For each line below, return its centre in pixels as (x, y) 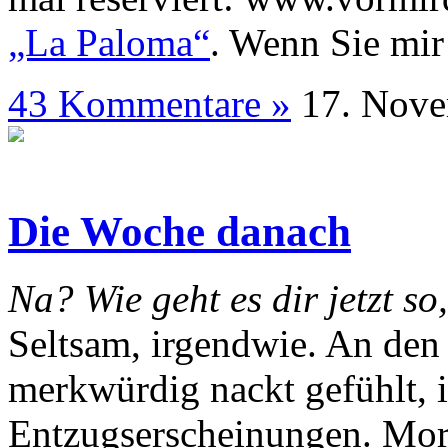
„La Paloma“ (109, 43)
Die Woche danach (179, 232)
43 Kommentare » (149, 104)
